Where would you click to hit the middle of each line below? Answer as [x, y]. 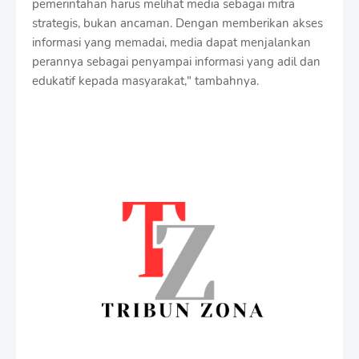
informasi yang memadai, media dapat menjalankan [171, 42]
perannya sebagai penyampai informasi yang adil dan [176, 61]
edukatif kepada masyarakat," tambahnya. [145, 81]
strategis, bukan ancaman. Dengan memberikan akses [177, 23]
